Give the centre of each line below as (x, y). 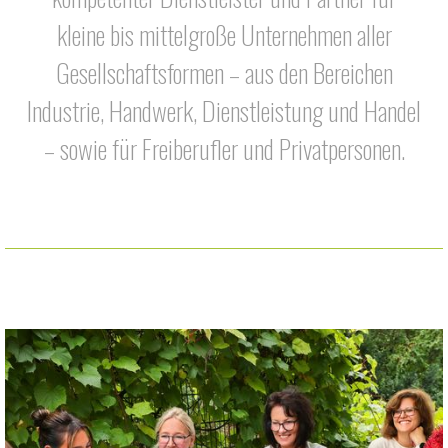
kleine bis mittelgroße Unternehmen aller (224, 35)
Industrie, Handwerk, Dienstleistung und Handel (224, 111)
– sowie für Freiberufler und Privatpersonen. (224, 149)
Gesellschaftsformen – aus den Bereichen (224, 73)
